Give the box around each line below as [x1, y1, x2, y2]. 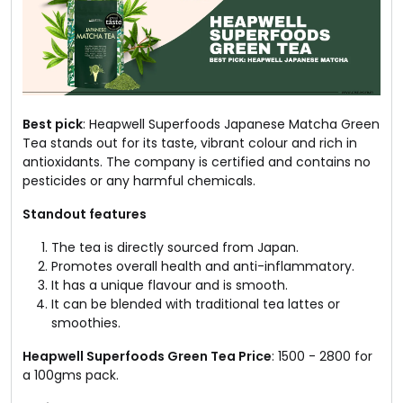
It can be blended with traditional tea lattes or [51, 294, 340, 313]
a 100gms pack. [22, 365, 119, 384]
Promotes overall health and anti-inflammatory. [51, 256, 354, 275]
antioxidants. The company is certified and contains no [22, 152, 371, 171]
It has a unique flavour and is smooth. [51, 275, 288, 294]
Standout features [22, 204, 147, 223]
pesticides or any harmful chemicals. [22, 171, 255, 190]
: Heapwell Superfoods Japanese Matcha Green [83, 114, 380, 133]
